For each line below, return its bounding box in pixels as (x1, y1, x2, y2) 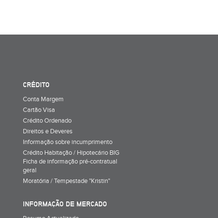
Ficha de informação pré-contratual (23, 157, 117, 165)
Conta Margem (23, 95, 64, 103)
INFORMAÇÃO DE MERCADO (23, 200, 107, 208)
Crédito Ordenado (23, 116, 72, 125)
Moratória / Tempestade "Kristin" (23, 177, 110, 185)
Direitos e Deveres (23, 127, 73, 135)
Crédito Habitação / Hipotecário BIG (23, 148, 119, 157)
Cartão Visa (23, 106, 55, 114)
